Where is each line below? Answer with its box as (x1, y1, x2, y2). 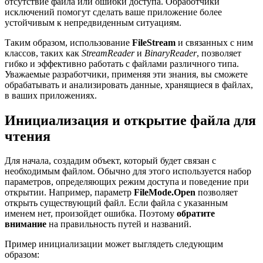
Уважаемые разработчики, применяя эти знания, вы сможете (5, 69, 248, 79)
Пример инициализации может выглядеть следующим (5, 239, 223, 249)
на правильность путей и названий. (46, 219, 191, 230)
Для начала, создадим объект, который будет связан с (5, 156, 216, 166)
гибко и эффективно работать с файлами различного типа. (5, 58, 239, 69)
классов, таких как (5, 48, 82, 58)
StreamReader (82, 48, 134, 58)
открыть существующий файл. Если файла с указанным (5, 198, 228, 208)
